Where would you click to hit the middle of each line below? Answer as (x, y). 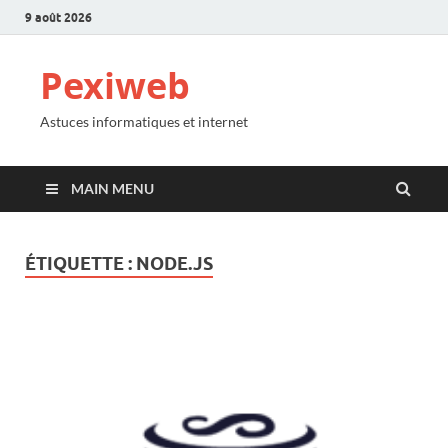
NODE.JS (174, 263)
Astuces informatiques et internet (144, 121)
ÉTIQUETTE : (80, 263)
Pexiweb (115, 85)
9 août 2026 (58, 17)
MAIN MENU (112, 188)
